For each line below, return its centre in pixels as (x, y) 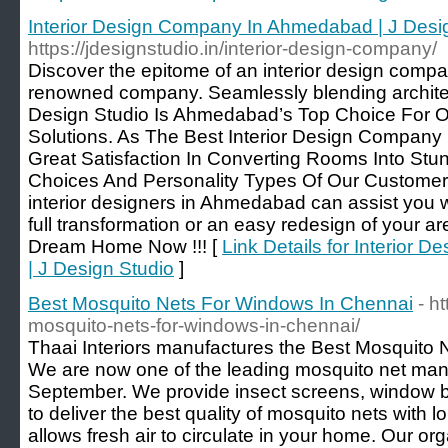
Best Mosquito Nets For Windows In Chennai (220, 303)
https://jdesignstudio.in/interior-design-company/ (232, 48)
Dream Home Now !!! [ (125, 246)
